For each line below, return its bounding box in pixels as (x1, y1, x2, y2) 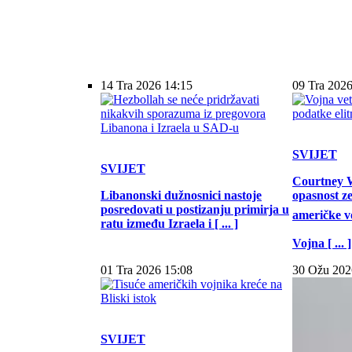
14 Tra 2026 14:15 (101, 79, 192, 92)
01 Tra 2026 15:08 (101, 263, 192, 277)
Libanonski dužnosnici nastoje (101, 189, 262, 202)
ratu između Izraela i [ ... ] (101, 217, 238, 230)
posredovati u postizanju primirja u (101, 203, 289, 216)
